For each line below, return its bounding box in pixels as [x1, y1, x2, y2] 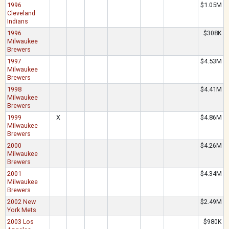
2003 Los [7, 218, 34, 225]
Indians [7, 17, 29, 25]
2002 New [7, 198, 36, 205]
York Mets [7, 206, 37, 214]
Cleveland [7, 9, 36, 17]
